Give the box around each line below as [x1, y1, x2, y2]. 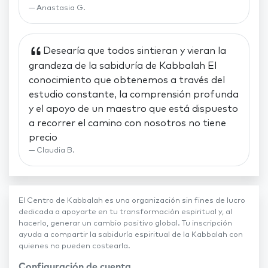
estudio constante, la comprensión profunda [29, 90, 239, 100]
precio [29, 133, 57, 143]
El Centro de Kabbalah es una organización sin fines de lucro [19, 197, 245, 205]
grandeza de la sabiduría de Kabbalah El [29, 61, 217, 71]
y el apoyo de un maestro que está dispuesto [29, 104, 238, 114]
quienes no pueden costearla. [19, 242, 130, 251]
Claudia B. [36, 147, 75, 155]
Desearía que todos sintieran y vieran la [43, 45, 226, 56]
